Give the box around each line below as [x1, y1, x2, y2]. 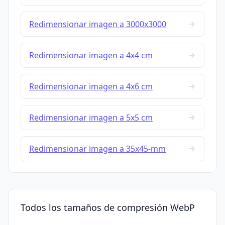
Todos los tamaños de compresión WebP [21, 201, 195, 214]
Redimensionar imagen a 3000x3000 [29, 19, 166, 30]
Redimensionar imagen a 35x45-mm [29, 143, 166, 155]
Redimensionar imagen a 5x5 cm [29, 112, 153, 124]
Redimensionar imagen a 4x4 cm [29, 50, 153, 61]
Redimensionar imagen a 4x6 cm [29, 81, 153, 92]
